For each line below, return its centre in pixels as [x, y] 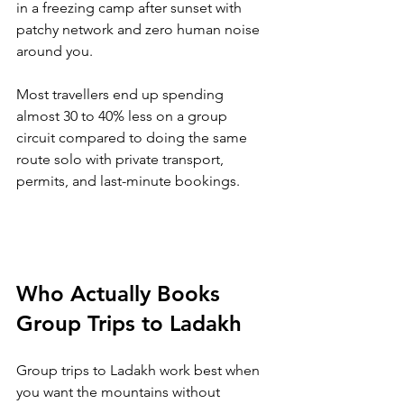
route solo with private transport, [122, 160]
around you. [56, 51]
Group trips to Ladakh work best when [140, 371]
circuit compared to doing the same [133, 138]
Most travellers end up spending [122, 95]
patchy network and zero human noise [140, 30]
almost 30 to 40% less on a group [124, 116]
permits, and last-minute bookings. [128, 181]
